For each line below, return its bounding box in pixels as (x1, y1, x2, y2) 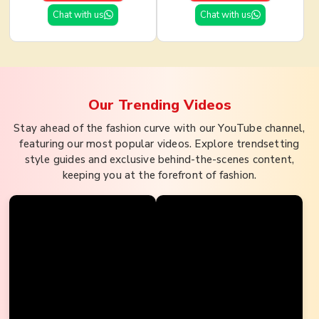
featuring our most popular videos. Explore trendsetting (19, 136, 300, 151)
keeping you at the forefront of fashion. (62, 167, 257, 182)
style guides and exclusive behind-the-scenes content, (24, 152, 295, 167)
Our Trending (88, 95, 184, 115)
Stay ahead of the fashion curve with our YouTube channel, (14, 120, 305, 135)
